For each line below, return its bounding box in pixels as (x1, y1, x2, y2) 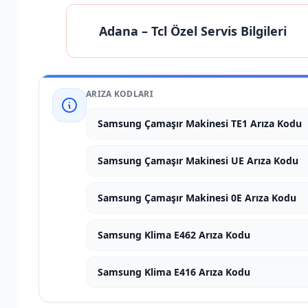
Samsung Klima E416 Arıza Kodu (98, 265, 250, 278)
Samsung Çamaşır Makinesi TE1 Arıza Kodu (98, 117, 302, 130)
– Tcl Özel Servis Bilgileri (137, 23, 287, 39)
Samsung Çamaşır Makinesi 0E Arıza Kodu (98, 191, 296, 204)
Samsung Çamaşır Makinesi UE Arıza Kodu (98, 154, 298, 167)
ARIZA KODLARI (86, 88, 153, 100)
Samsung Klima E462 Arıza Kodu (98, 228, 250, 241)
